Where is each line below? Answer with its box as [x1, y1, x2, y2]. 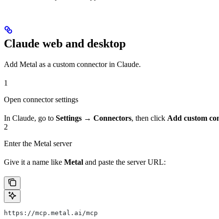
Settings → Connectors [56, 113, 131, 122]
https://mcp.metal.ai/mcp [4, 209, 98, 217]
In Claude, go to [4, 113, 56, 122]
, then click [131, 113, 167, 122]
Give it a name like [4, 157, 64, 166]
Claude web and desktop [4, 37, 126, 50]
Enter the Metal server [4, 139, 72, 148]
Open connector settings [4, 95, 78, 104]
